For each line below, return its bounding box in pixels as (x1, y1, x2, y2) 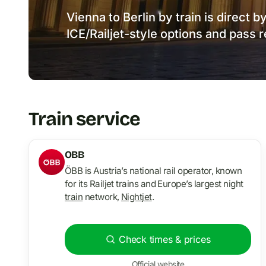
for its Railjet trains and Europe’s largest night (65, 178, 243, 189)
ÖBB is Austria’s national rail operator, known (65, 164, 242, 176)
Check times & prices (119, 233, 211, 245)
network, (83, 191, 121, 202)
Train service (28, 107, 141, 131)
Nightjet (121, 191, 152, 202)
